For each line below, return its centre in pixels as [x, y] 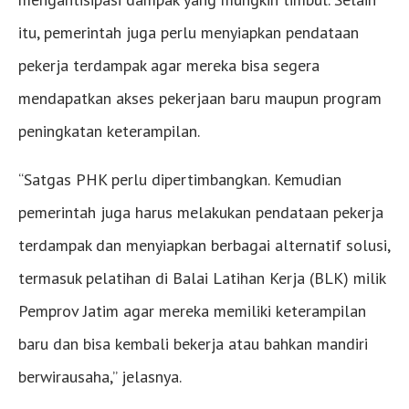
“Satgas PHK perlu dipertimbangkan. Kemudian [180, 180]
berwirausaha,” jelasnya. [100, 377]
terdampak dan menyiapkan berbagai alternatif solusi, [204, 246]
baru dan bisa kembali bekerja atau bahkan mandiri [193, 344]
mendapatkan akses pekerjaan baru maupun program [200, 99]
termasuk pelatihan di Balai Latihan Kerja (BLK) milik [202, 278]
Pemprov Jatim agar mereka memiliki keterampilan [192, 311]
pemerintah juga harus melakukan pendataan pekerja [201, 213]
